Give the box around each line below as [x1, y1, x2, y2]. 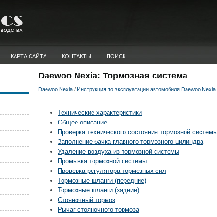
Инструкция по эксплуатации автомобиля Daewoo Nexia [77, 86, 216, 92]
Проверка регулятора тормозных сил [58, 167, 166, 174]
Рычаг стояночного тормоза [58, 206, 139, 213]
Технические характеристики [58, 109, 142, 116]
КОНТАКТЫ [62, 53, 91, 59]
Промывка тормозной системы [58, 157, 147, 165]
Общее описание [58, 119, 107, 126]
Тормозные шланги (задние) [58, 186, 139, 194]
